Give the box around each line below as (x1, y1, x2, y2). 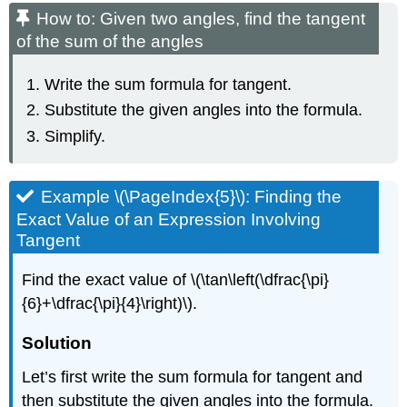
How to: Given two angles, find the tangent (36, 9, 366, 29)
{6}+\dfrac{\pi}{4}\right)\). (22, 294, 198, 313)
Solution (22, 333, 93, 353)
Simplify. (45, 126, 106, 145)
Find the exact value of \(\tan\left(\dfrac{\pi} (22, 271, 330, 290)
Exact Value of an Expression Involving (16, 210, 322, 230)
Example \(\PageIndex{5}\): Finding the (41, 187, 342, 207)
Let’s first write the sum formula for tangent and (22, 368, 363, 387)
